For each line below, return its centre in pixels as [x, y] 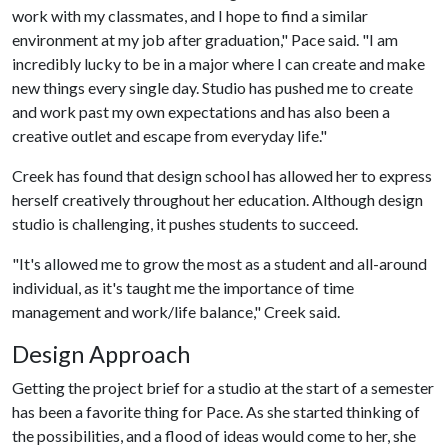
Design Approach [101, 353]
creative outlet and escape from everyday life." [169, 135]
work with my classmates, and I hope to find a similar [190, 15]
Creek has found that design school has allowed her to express [222, 175]
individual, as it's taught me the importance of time [183, 287]
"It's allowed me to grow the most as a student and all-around [219, 263]
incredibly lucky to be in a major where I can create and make [218, 63]
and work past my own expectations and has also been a [201, 111]
